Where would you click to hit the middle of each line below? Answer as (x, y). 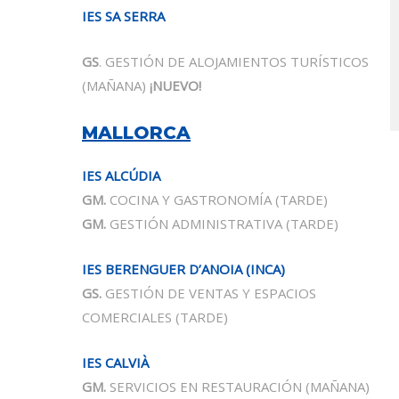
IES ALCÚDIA (121, 175)
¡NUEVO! (174, 85)
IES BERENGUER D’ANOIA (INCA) (183, 269)
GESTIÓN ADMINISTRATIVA (194, 223)
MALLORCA (136, 132)
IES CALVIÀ (115, 362)
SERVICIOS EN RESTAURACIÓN (204, 386)
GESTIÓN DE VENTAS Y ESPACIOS (209, 293)
